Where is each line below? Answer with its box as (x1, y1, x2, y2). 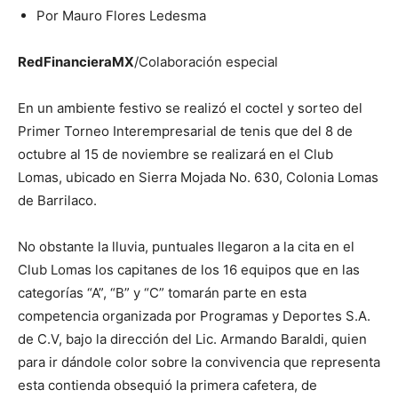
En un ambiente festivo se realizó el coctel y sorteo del (18, 99, 362, 116)
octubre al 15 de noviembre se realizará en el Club (18, 146, 333, 163)
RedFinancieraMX (18, 53, 134, 70)
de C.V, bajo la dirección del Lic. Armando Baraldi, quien (18, 330, 367, 347)
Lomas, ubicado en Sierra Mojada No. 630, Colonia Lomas (18, 169, 378, 186)
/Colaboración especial (134, 53, 278, 70)
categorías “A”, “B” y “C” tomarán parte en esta (18, 284, 306, 301)
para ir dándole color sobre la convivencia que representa (18, 354, 380, 370)
